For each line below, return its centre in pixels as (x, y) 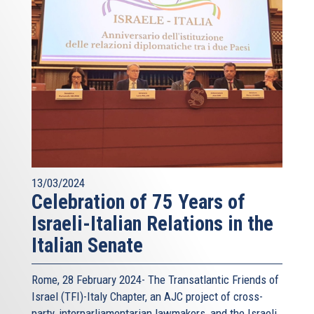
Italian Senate (87, 245)
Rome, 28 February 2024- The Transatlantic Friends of (155, 279)
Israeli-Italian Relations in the (152, 223)
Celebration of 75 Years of (138, 202)
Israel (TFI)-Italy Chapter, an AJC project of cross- (147, 296)
